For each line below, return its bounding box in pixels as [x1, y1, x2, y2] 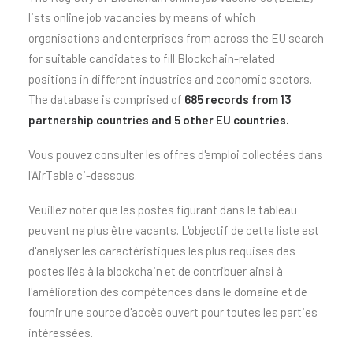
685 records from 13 [182, 92, 292, 106]
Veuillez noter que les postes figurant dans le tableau [28, 203, 297, 217]
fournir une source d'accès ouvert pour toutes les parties [28, 305, 318, 319]
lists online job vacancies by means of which [28, 10, 255, 24]
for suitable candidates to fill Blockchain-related [28, 51, 275, 65]
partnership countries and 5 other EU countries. [28, 113, 292, 127]
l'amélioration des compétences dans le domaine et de [28, 284, 307, 299]
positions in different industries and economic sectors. [28, 72, 312, 86]
